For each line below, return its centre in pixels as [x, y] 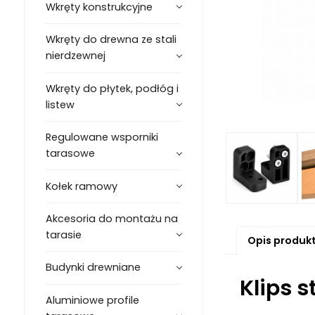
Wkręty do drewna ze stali [111, 40]
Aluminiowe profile [92, 300]
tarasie [63, 234]
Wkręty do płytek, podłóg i [112, 88]
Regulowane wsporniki [102, 137]
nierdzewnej [75, 56]
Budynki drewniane [93, 268]
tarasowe [70, 154]
